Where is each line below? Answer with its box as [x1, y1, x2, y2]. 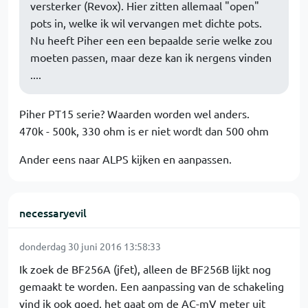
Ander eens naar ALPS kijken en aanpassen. [19, 152, 232, 166]
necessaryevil [19, 205, 87, 220]
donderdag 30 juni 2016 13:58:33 [19, 240, 161, 252]
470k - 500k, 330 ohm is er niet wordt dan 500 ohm [19, 124, 269, 137]
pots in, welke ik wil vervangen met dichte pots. [30, 16, 262, 30]
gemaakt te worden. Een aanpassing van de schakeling [19, 279, 284, 293]
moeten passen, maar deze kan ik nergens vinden [30, 50, 272, 64]
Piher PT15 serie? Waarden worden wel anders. [19, 107, 250, 120]
